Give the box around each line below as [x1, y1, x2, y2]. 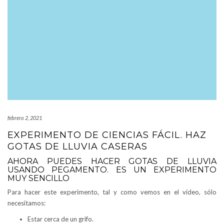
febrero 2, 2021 [7, 114, 42, 121]
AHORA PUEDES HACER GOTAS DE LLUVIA [7, 156, 216, 166]
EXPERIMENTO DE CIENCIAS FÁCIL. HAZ [7, 129, 206, 140]
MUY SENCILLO [7, 173, 69, 183]
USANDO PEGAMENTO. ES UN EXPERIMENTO [7, 164, 216, 174]
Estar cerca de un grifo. [27, 214, 93, 223]
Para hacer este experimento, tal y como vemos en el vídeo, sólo [7, 187, 216, 196]
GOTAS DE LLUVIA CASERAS [7, 140, 147, 152]
